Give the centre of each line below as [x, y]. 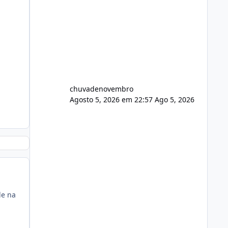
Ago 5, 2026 [174, 99]
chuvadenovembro [101, 89]
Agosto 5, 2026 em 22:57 [112, 99]
